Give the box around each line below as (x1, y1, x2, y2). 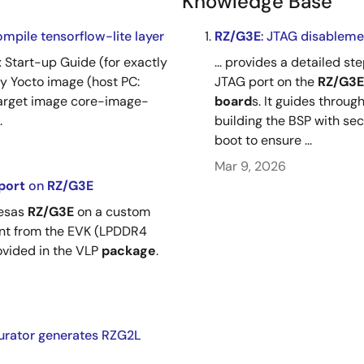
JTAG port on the (214, 73, 318, 90)
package (102, 242, 156, 259)
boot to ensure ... (214, 132, 312, 149)
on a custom (74, 203, 150, 220)
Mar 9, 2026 (214, 158, 286, 175)
